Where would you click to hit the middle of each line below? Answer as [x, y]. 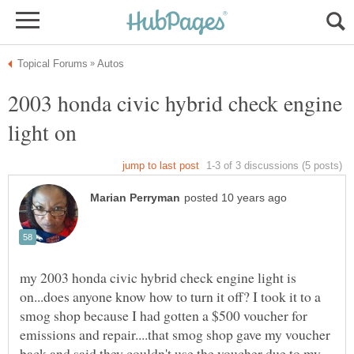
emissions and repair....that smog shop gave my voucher [175, 335]
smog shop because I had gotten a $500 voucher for [164, 316]
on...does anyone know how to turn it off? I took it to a [170, 297]
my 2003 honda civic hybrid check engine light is [158, 278]
